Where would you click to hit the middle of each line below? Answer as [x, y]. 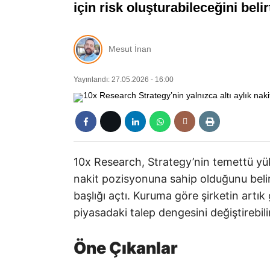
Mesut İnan [130, 49]
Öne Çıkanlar [126, 248]
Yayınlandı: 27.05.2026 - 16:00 [124, 79]
